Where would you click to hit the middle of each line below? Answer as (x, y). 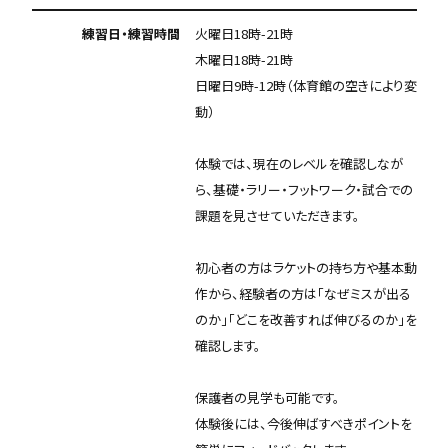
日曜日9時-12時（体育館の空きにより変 (305, 85)
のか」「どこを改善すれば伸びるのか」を (305, 319)
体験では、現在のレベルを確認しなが (298, 163)
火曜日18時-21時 (243, 33)
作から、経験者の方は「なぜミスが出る (302, 293)
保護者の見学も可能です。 (267, 397)
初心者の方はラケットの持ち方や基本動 (305, 267)
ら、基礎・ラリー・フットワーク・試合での (303, 189)
